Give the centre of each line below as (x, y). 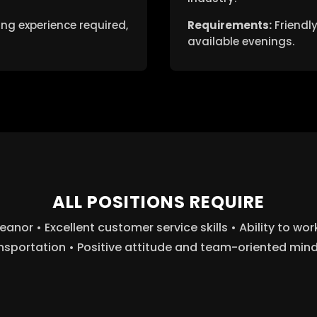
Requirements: (230, 25)
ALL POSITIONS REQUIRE (158, 202)
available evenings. (241, 41)
